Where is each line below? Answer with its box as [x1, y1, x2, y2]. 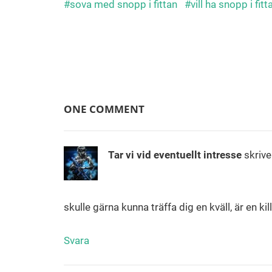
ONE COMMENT [63, 101, 144, 116]
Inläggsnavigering [63, 40, 199, 61]
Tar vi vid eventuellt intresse [107, 149, 242, 161]
